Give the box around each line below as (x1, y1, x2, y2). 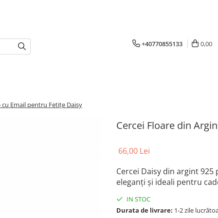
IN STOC (125, 195, 150, 203)
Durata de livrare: (116, 206, 173, 215)
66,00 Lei (118, 145, 150, 156)
